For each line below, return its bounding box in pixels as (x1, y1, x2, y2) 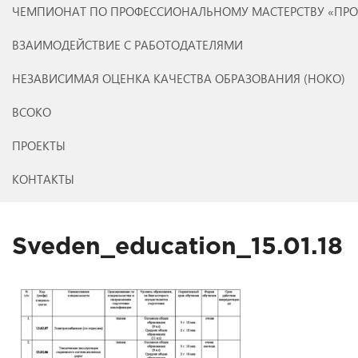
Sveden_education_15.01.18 (12, 237, 343, 258)
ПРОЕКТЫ (12, 137, 66, 153)
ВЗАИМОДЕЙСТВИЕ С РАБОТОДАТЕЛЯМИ (12, 36, 243, 53)
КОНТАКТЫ (12, 170, 74, 187)
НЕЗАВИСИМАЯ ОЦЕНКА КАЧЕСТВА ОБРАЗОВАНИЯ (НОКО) (12, 70, 345, 86)
